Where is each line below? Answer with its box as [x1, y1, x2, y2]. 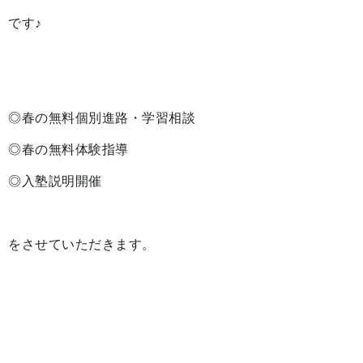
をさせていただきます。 [8, 237, 156, 251]
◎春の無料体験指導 [8, 143, 129, 156]
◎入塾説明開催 [8, 174, 102, 188]
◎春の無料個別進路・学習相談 [8, 111, 196, 125]
